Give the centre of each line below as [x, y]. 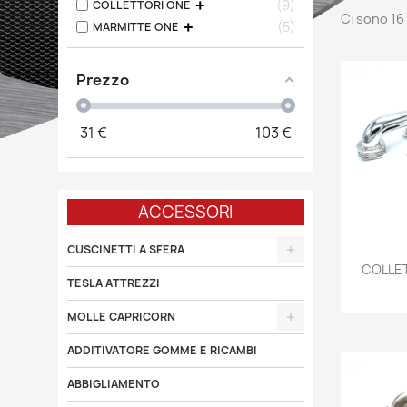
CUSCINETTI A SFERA [125, 249]
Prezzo [102, 80]
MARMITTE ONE [135, 27]
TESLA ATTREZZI [113, 283]
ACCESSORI [186, 212]
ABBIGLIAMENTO [113, 384]
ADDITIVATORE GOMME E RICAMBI [162, 350]
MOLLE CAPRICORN [121, 317]
